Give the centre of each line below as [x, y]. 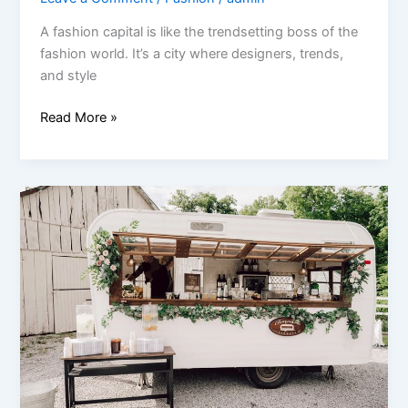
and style [69, 76]
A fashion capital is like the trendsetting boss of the [199, 32]
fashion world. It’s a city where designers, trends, [192, 54]
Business [67, 326]
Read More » [79, 118]
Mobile [60, 283]
